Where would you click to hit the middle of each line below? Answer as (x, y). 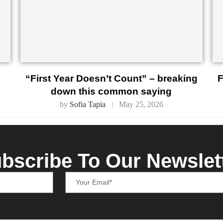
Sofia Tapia (87, 105)
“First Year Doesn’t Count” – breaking (111, 79)
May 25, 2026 (141, 105)
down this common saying (111, 92)
